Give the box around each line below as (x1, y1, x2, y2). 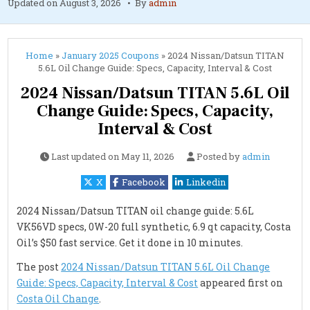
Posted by (197, 150, 242, 163)
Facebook (121, 176, 165, 189)
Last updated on (51, 150, 121, 163)
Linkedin (185, 176, 226, 189)
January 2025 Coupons (62, 49, 159, 62)
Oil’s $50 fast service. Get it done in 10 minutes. (17, 236, 244, 250)
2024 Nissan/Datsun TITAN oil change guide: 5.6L (17, 204, 255, 218)
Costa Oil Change (17, 292, 100, 306)
